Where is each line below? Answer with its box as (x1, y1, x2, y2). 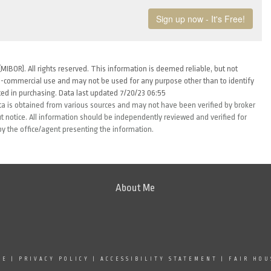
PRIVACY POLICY (18, 256, 90, 262)
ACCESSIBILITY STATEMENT (100, 256, 218, 262)
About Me (116, 182, 155, 194)
